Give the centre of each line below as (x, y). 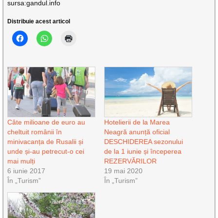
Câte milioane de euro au (46, 122)
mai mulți (21, 161)
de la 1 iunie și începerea (143, 152)
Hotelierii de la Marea (137, 122)
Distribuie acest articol (39, 22)
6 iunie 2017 (27, 171)
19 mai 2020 (123, 171)
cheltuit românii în (35, 132)
